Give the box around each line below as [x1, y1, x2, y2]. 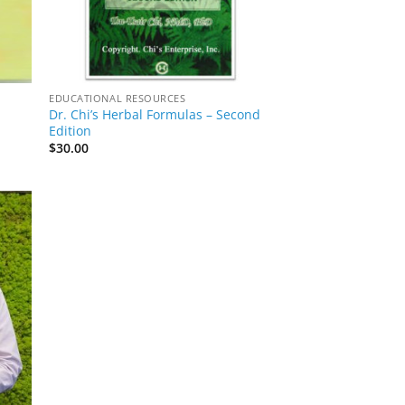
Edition [49, 122, 92, 139]
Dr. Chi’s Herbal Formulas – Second [49, 106, 261, 123]
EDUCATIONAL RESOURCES [49, 91, 186, 106]
